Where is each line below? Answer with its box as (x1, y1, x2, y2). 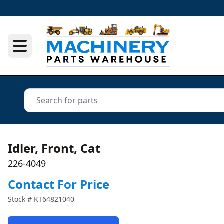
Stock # (8, 194, 34, 204)
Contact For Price (8, 176, 109, 192)
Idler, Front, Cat (8, 140, 100, 156)
